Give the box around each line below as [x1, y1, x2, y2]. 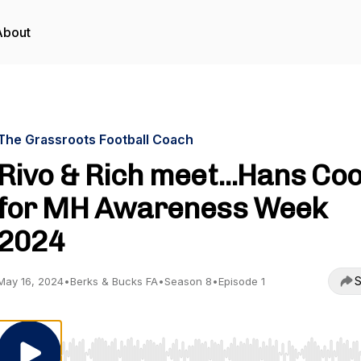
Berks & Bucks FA [70, 275, 158, 288]
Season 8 [164, 275, 212, 288]
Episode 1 [218, 275, 265, 288]
